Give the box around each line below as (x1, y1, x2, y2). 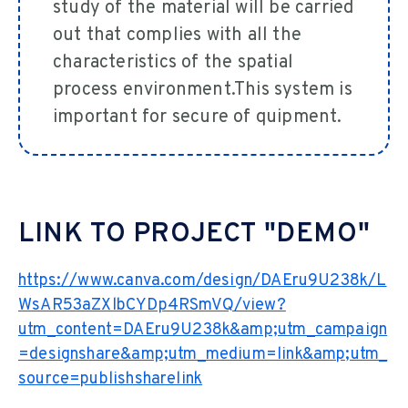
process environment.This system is (53, 77, 352, 102)
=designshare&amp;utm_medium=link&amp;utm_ (18, 344, 388, 366)
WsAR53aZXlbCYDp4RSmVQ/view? (18, 295, 286, 317)
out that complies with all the (53, 23, 301, 47)
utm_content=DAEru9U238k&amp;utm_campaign (18, 320, 388, 342)
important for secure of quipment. (53, 105, 342, 129)
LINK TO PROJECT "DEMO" (18, 217, 371, 251)
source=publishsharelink (18, 369, 203, 391)
